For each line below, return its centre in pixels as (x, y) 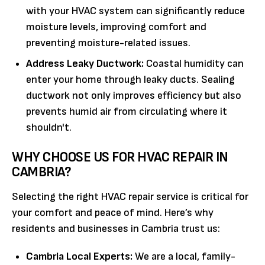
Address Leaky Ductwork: (85, 64)
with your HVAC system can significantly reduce (135, 11)
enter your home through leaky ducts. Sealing (130, 80)
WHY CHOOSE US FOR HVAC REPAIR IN (120, 157)
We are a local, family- (184, 257)
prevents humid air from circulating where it (127, 112)
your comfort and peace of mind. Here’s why (113, 213)
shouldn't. (49, 128)
